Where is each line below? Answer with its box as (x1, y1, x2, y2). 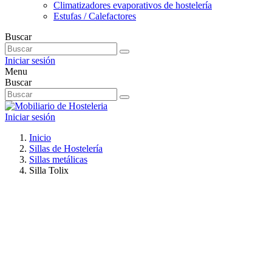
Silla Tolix (29, 165, 69, 175)
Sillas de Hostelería (29, 143, 103, 154)
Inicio (29, 132, 51, 143)
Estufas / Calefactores (53, 11, 136, 21)
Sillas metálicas (29, 154, 87, 165)
